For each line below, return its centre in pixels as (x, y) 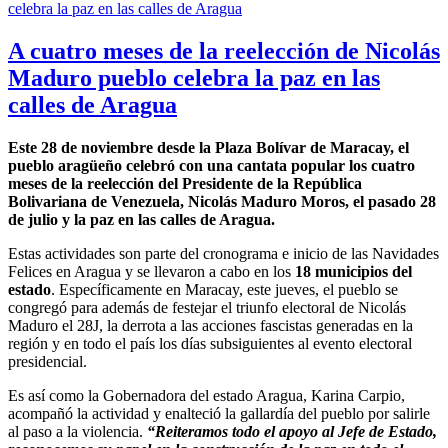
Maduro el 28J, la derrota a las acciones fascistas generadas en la (210, 326)
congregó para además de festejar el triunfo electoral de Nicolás (207, 308)
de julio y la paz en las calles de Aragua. (141, 220)
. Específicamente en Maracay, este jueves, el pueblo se (224, 290)
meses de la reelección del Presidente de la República (185, 184)
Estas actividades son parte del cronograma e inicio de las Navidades (223, 254)
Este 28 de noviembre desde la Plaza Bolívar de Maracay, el (208, 148)
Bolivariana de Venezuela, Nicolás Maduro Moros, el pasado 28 (222, 202)
